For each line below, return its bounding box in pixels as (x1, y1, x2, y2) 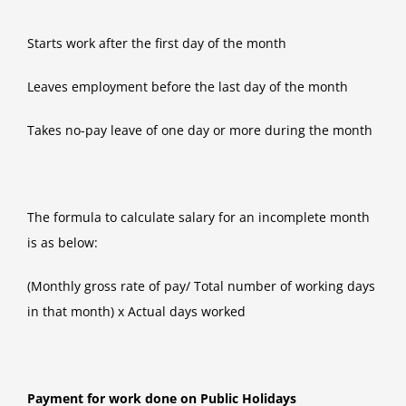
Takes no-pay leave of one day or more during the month (27, 121, 372, 140)
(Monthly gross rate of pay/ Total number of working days (27, 277, 375, 295)
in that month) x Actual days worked (27, 303, 246, 321)
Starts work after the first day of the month (27, 34, 286, 53)
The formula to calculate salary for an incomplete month (27, 208, 370, 227)
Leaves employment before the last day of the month (27, 78, 348, 96)
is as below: (27, 234, 98, 252)
